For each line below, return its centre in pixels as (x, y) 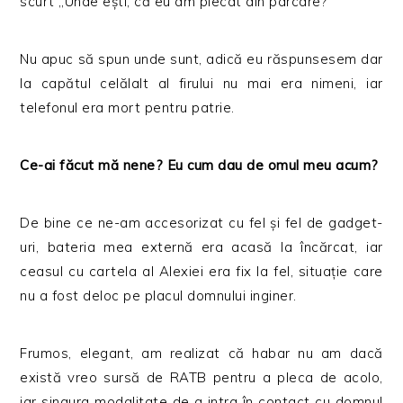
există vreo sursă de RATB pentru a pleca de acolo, (201, 378)
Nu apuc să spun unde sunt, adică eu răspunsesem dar (201, 59)
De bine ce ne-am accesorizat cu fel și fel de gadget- (201, 223)
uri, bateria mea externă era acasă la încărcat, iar (201, 247)
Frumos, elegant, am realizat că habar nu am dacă (201, 354)
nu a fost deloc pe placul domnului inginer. (158, 296)
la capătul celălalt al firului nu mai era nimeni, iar (201, 84)
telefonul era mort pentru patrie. (127, 108)
